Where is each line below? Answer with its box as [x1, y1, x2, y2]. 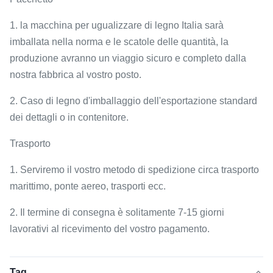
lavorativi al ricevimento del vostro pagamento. [10, 223, 210, 234]
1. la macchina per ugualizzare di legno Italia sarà [10, 19, 224, 30]
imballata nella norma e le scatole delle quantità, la [10, 36, 229, 47]
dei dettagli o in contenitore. [10, 112, 129, 122]
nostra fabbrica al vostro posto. [10, 69, 141, 80]
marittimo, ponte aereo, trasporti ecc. [10, 180, 166, 191]
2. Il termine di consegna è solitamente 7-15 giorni [10, 207, 224, 218]
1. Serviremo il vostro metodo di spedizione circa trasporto [10, 164, 259, 175]
